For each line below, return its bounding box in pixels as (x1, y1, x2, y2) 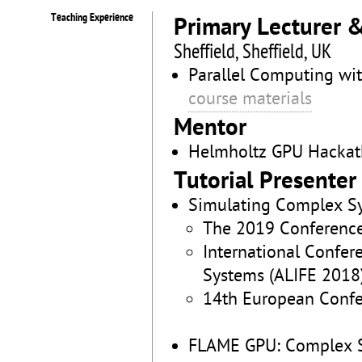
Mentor (174, 114, 246, 145)
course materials (188, 88, 312, 112)
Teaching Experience (51, 11, 133, 26)
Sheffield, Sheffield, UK (174, 40, 331, 66)
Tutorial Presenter (174, 167, 356, 198)
